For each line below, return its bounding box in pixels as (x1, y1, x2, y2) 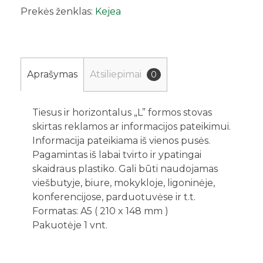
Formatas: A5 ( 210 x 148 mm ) (32, 205, 168, 217)
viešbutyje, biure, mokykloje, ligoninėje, (32, 177, 215, 188)
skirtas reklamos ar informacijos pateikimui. (32, 120, 231, 132)
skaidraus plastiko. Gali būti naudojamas (32, 163, 218, 174)
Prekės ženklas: (21, 5, 95, 17)
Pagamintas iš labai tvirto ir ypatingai (32, 149, 201, 160)
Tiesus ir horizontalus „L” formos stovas (32, 106, 212, 118)
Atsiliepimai (90, 68, 144, 80)
